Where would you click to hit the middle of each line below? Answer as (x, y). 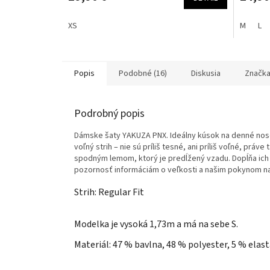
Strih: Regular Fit (109, 192)
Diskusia (206, 73)
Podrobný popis (109, 113)
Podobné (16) (143, 73)
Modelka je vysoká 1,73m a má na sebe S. (156, 224)
